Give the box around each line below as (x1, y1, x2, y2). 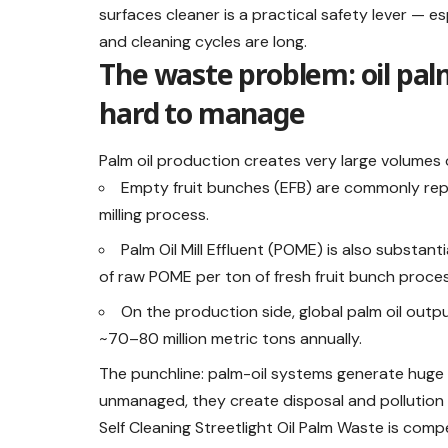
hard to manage (99, 94, 305, 133)
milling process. (99, 204, 210, 226)
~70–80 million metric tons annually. (99, 328, 363, 350)
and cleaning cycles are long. (99, 31, 308, 53)
